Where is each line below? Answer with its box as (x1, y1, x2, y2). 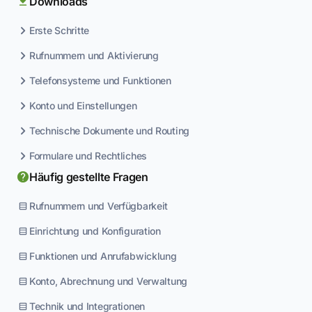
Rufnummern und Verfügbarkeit (29, 200, 169, 212)
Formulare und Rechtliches (29, 150, 147, 162)
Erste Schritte (29, 24, 90, 37)
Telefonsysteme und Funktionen (29, 75, 171, 87)
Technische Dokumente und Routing (29, 125, 190, 137)
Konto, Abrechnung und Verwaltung (29, 275, 188, 288)
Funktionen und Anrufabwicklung (29, 250, 177, 263)
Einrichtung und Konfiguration (29, 225, 161, 237)
